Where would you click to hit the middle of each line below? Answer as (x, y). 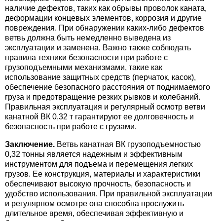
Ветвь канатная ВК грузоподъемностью (128, 144)
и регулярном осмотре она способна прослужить (94, 203)
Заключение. (30, 144)
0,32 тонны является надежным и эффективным (94, 154)
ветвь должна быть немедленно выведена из (88, 38)
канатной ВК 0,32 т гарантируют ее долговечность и (99, 117)
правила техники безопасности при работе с (86, 57)
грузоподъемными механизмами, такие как (84, 67)
